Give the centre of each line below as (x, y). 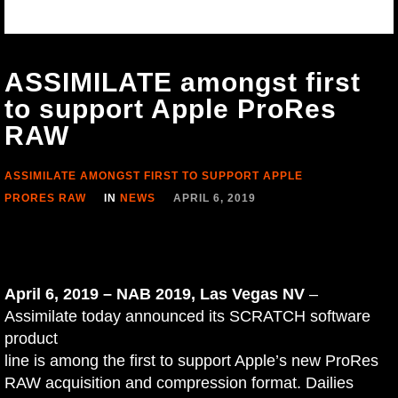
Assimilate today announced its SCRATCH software (187, 317)
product (31, 339)
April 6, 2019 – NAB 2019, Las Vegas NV (155, 295)
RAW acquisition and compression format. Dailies (179, 383)
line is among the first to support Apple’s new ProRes (191, 361)
